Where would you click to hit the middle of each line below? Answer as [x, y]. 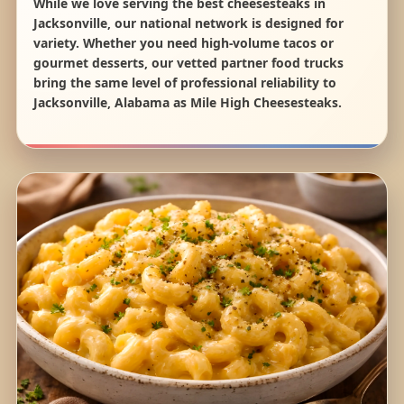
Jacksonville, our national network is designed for [188, 23]
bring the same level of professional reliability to [184, 83]
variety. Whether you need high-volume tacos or [183, 43]
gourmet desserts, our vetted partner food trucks [188, 63]
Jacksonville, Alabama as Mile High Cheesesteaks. [187, 103]
